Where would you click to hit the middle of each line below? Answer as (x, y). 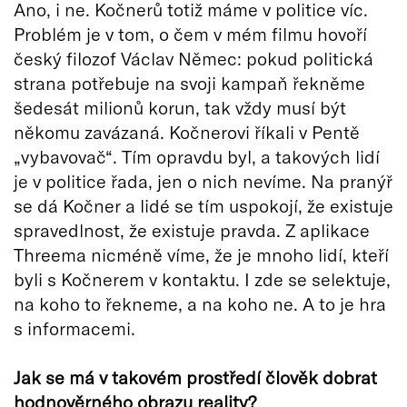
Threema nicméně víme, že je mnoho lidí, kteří (201, 255)
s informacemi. (74, 328)
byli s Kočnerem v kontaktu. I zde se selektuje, (202, 279)
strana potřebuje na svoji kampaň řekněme (189, 83)
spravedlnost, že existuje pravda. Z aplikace (192, 230)
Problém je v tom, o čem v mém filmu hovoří (190, 34)
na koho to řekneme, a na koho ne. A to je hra (200, 304)
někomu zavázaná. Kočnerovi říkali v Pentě (187, 132)
